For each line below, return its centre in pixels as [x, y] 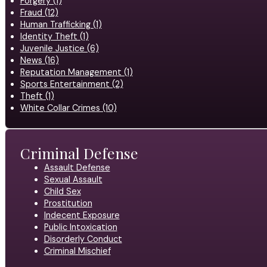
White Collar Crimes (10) [68, 108]
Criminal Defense [79, 153]
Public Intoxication [80, 227]
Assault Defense [77, 167]
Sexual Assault [73, 179]
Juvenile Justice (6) [59, 48]
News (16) [39, 60]
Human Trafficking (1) [61, 24]
